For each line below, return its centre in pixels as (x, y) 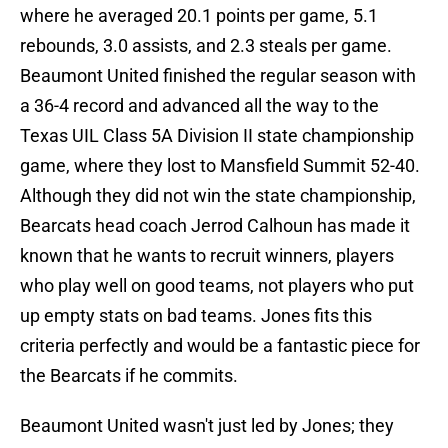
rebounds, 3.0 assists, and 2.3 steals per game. (206, 45)
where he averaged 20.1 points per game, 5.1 (199, 15)
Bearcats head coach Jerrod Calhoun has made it (215, 225)
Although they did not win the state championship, (218, 195)
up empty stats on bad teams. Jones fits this (196, 315)
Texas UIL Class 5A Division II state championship (217, 135)
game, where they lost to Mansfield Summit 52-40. (220, 165)
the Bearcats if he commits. (129, 375)
